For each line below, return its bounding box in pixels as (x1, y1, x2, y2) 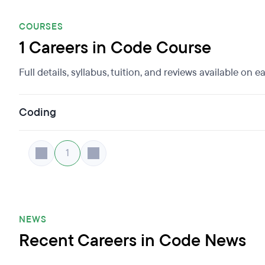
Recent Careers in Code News (19, 230, 246, 252)
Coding (19, 105, 56, 120)
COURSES (19, 21, 63, 33)
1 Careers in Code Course (19, 37, 211, 59)
